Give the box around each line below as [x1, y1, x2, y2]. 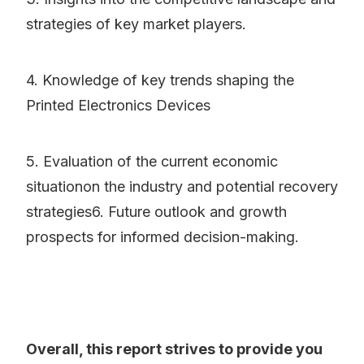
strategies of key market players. [26, 15, 246, 33]
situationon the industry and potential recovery [26, 178, 338, 196]
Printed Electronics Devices [26, 97, 210, 115]
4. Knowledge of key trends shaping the [26, 71, 294, 89]
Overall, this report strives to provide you [26, 340, 323, 358]
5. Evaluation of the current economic [26, 153, 278, 171]
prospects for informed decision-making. [26, 228, 299, 246]
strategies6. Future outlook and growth [26, 203, 287, 221]
